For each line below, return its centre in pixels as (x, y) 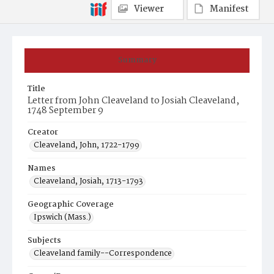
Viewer (149, 9)
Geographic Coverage (71, 205)
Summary (137, 60)
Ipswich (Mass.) (62, 217)
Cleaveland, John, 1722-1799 (87, 145)
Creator (43, 132)
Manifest (229, 9)
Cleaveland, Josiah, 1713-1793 (88, 181)
